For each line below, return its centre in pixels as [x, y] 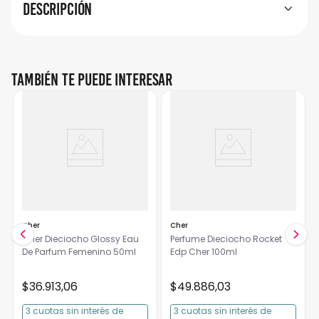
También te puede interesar [92, 79]
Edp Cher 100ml [203, 252]
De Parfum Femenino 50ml [124, 252]
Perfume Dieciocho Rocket [226, 239]
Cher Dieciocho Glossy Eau [80, 239]
